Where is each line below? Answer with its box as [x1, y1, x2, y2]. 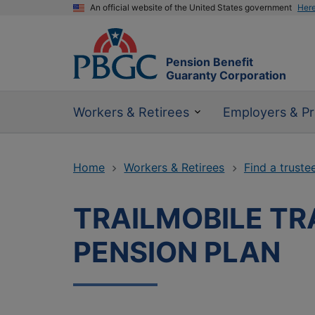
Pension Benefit [166, 55, 253, 70]
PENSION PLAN [73, 235, 281, 270]
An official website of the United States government [90, 2, 292, 13]
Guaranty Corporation [166, 68, 286, 83]
